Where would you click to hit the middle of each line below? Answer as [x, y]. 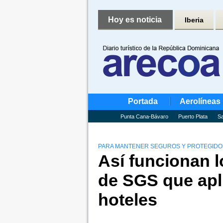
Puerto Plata [193, 116]
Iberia [194, 20]
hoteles [127, 200]
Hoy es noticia [135, 20]
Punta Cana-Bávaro [144, 116]
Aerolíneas [200, 101]
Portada [143, 101]
